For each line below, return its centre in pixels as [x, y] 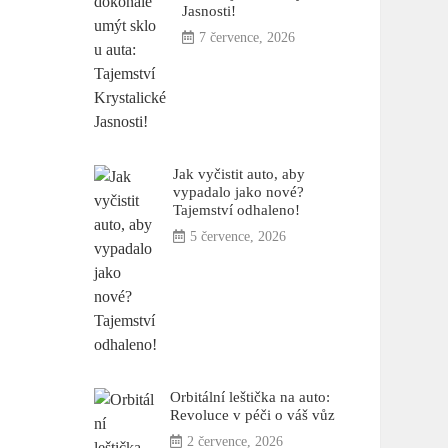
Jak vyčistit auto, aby [238, 174]
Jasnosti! [208, 11]
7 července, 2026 [246, 38]
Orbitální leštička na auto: [249, 397]
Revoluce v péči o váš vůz [252, 415]
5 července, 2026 [237, 237]
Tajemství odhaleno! [236, 210]
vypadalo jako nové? [238, 192]
